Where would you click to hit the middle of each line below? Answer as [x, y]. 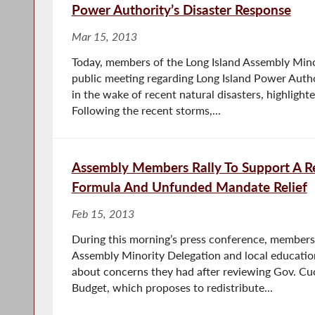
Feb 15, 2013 [103, 213]
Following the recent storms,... [146, 110]
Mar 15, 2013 [104, 36]
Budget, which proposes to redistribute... [172, 287]
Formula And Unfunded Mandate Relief [189, 186]
